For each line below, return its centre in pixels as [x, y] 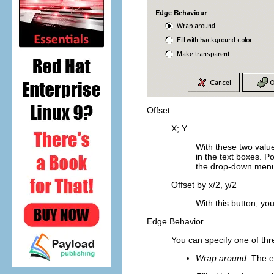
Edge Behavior [175, 222]
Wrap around [221, 258]
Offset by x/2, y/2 [204, 185]
